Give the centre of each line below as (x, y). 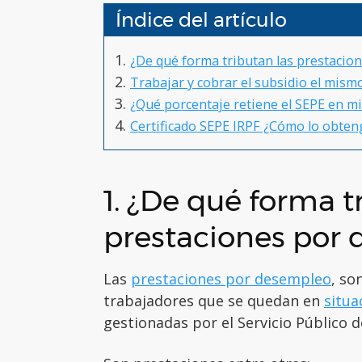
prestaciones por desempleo (231, 278)
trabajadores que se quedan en (214, 300)
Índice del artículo (202, 19)
